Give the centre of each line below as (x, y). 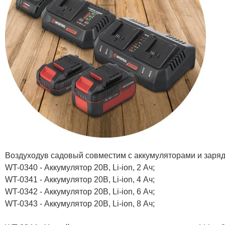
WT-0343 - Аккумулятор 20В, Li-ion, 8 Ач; (80, 203)
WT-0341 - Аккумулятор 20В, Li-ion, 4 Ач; (80, 179)
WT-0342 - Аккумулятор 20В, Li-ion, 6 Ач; (80, 191)
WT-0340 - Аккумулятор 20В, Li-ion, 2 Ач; (80, 167)
